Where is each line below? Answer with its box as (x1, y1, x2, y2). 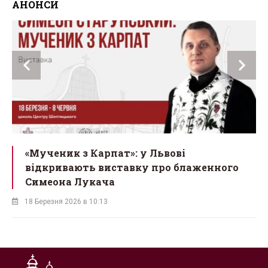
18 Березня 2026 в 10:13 (25, 197, 108, 206)
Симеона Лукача (25, 175, 115, 188)
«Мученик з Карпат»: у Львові (25, 146, 185, 159)
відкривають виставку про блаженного (25, 160, 239, 173)
